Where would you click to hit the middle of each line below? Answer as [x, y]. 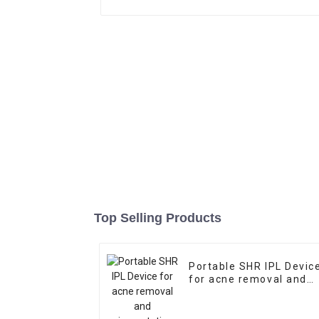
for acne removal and [248, 279]
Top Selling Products [158, 218]
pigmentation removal [250, 292]
